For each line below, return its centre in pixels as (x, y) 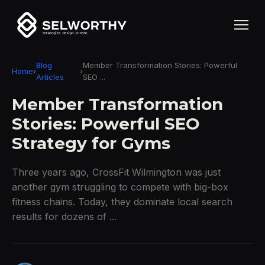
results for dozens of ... (64, 216)
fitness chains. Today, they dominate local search (122, 202)
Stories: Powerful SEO (106, 124)
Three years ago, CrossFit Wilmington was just (116, 172)
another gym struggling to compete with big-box (120, 187)
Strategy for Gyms (91, 143)
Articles (50, 77)
